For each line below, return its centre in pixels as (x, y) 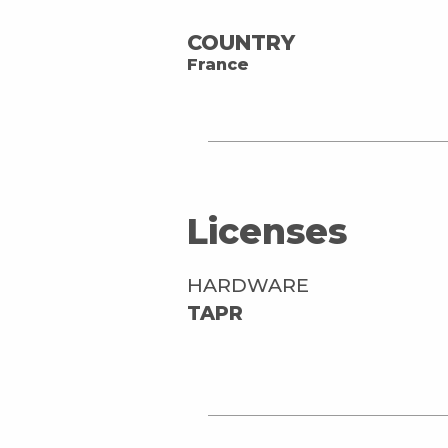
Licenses (267, 232)
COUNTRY (241, 43)
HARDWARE (248, 284)
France (218, 65)
